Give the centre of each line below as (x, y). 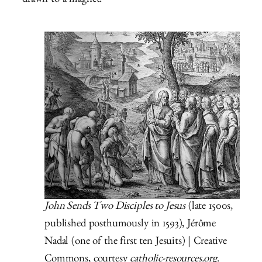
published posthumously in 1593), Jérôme (130, 225)
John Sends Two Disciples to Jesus (115, 207)
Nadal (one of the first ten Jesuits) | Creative (136, 242)
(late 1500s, (209, 207)
